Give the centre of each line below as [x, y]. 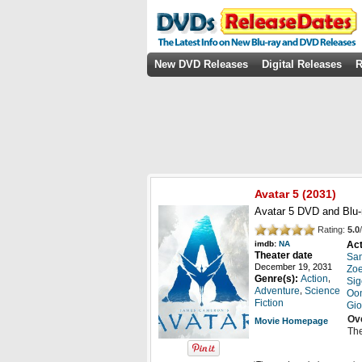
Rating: [331, 229]
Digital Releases [302, 64]
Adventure [277, 291]
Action [314, 279]
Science [322, 291]
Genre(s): [278, 279]
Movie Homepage [291, 321]
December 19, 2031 [293, 267]
